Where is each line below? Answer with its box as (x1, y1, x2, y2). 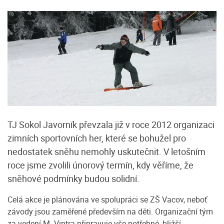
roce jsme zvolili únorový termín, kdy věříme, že (7, 159, 193, 171)
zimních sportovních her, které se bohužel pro (7, 132, 186, 144)
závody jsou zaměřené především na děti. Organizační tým (7, 206, 213, 217)
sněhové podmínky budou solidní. (7, 172, 139, 185)
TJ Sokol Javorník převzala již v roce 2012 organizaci (7, 118, 214, 131)
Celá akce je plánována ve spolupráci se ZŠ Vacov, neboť (7, 194, 207, 205)
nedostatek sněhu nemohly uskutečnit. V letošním (7, 145, 205, 158)
